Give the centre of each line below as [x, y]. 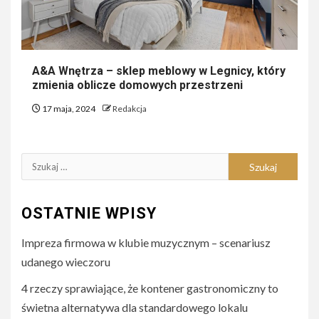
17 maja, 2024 [69, 109]
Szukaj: [41, 163]
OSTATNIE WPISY [89, 214]
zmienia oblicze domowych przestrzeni [137, 85]
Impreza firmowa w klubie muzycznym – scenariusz [146, 243]
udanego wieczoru [66, 262]
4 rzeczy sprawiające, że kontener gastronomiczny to [150, 288]
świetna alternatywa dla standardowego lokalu [135, 308]
